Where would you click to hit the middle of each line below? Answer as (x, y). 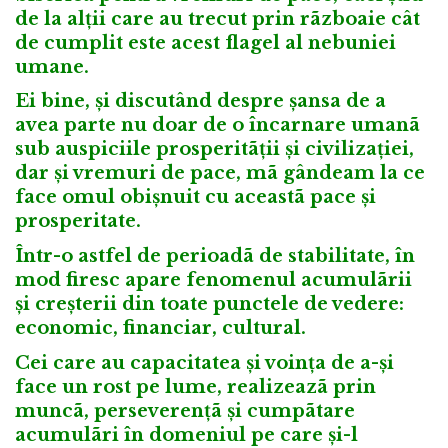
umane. (52, 66)
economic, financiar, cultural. (160, 328)
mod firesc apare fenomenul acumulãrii (213, 280)
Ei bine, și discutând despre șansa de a (200, 101)
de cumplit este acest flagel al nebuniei (205, 42)
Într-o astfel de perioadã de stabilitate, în (215, 256)
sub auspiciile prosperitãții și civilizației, (214, 149)
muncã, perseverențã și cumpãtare (185, 411)
